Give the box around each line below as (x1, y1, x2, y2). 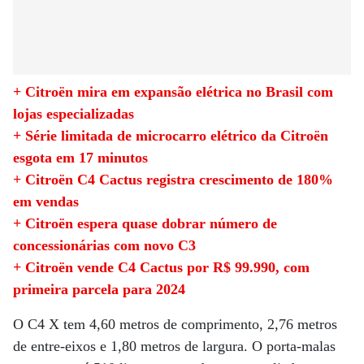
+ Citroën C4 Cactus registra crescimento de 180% (13, 171, 333, 188)
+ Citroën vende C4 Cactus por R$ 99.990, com (13, 259, 310, 275)
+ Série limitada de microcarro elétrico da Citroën (13, 128, 328, 144)
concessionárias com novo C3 (13, 237, 196, 253)
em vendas (13, 193, 79, 210)
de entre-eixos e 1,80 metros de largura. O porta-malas (13, 338, 336, 354)
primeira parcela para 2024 (13, 281, 185, 297)
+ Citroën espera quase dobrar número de (13, 215, 277, 232)
